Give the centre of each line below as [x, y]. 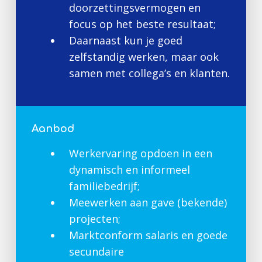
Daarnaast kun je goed [125, 40]
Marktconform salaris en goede [148, 235]
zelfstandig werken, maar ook [144, 56]
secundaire [96, 251]
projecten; [94, 218]
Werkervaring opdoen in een [140, 153]
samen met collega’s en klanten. [149, 73]
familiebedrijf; [104, 186]
